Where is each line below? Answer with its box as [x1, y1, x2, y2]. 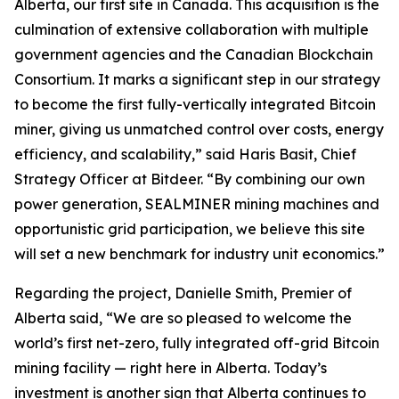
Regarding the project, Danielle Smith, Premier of [14, 284, 352, 302]
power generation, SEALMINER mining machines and [14, 195, 379, 213]
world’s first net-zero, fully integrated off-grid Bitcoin [14, 334, 379, 352]
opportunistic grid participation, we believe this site [14, 220, 365, 238]
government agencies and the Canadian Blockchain [14, 45, 373, 63]
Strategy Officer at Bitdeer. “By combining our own [14, 170, 365, 188]
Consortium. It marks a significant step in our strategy [14, 70, 380, 88]
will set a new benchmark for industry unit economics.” [14, 245, 385, 263]
